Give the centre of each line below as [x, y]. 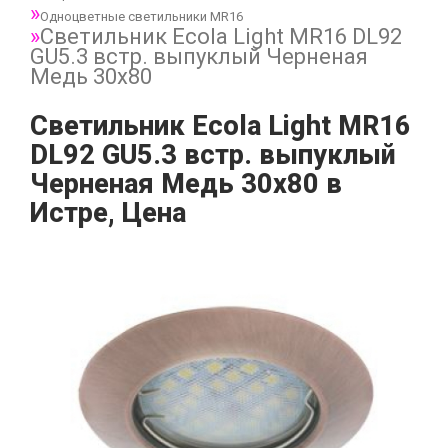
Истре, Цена [108, 213]
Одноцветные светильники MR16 [141, 16]
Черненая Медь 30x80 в [186, 184]
